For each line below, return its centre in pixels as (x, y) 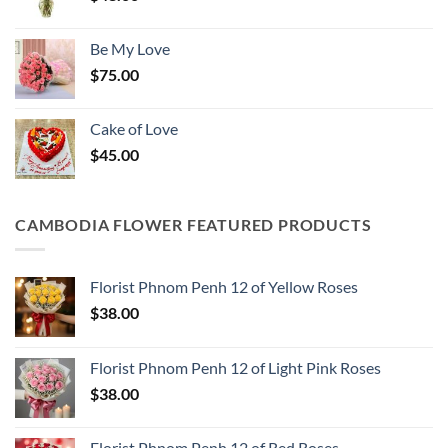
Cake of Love (134, 129)
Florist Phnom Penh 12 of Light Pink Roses (235, 367)
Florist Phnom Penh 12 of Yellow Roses (224, 286)
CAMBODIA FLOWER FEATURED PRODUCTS (193, 225)
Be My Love (130, 49)
